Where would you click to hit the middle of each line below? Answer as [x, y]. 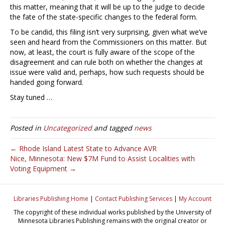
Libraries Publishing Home [51, 198]
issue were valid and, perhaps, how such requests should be [107, 72]
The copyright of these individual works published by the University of [113, 212]
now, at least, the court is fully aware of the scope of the [102, 52]
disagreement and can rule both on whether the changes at [106, 62]
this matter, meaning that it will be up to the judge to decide [107, 7]
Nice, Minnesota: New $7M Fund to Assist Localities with [102, 158]
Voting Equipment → [43, 168]
